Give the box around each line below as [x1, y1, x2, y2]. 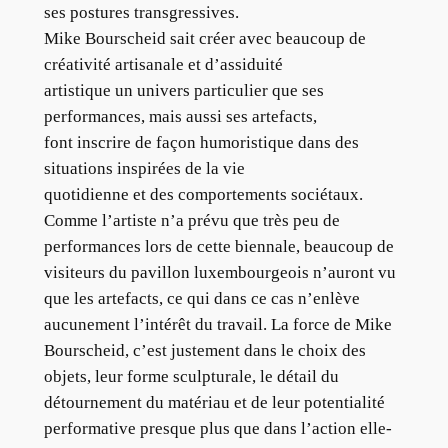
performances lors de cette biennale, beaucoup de [43, 237, 394, 257]
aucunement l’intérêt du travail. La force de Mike [43, 315, 392, 335]
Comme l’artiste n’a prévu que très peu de [43, 211, 340, 231]
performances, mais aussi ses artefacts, [43, 107, 317, 127]
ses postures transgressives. [43, 3, 239, 23]
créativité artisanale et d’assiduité [43, 55, 283, 75]
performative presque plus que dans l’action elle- [43, 419, 392, 439]
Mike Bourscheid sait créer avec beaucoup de [43, 29, 366, 49]
